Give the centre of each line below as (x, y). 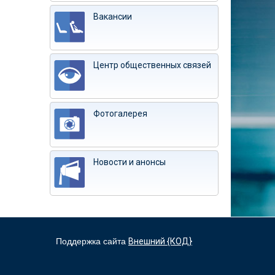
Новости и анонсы (130, 162)
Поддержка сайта (92, 241)
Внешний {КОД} (160, 241)
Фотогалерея (120, 114)
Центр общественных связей (152, 65)
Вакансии (113, 17)
